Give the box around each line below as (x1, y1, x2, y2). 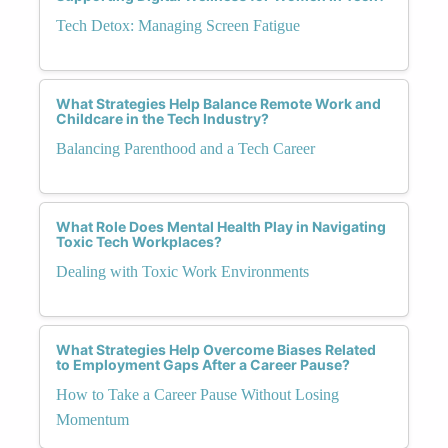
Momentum (56, 410, 129, 428)
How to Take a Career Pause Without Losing (56, 385, 339, 403)
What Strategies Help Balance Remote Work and (56, 94, 381, 112)
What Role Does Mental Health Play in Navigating (56, 217, 386, 235)
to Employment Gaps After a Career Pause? (56, 355, 350, 373)
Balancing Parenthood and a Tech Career (56, 139, 315, 157)
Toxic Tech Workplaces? (56, 232, 222, 250)
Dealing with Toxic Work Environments (56, 262, 309, 280)
